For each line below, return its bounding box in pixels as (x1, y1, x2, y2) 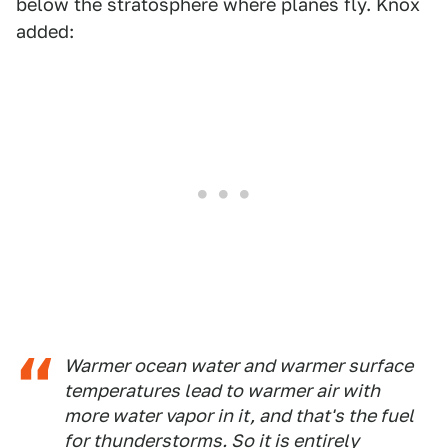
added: (16, 21, 74, 43)
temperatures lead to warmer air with (64, 380, 380, 402)
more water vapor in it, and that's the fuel (64, 405, 414, 427)
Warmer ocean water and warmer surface (64, 355, 413, 377)
